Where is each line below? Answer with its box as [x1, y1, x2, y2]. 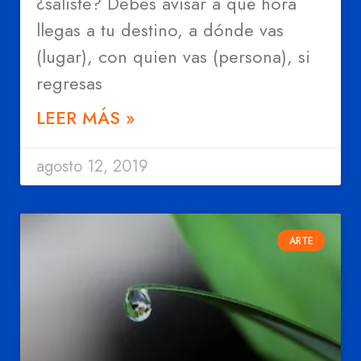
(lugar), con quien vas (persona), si [36, 44, 310, 70]
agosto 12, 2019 [36, 155, 148, 179]
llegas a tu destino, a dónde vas [36, 17, 284, 44]
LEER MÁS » [36, 105, 135, 131]
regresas [36, 70, 102, 97]
